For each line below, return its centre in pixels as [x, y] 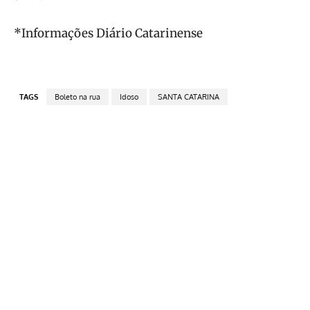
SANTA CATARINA [189, 97]
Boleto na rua [77, 97]
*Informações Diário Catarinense [108, 33]
